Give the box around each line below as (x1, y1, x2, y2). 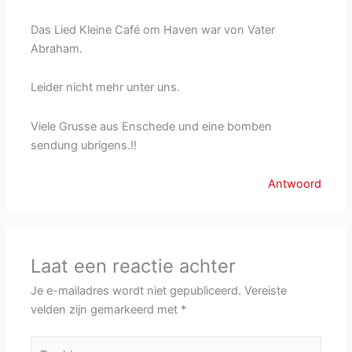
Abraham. (31, 41, 83, 56)
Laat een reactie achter (31, 255, 236, 278)
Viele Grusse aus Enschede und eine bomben (31, 119, 273, 134)
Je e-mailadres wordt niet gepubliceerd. (31, 284, 242, 299)
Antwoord (267, 177, 321, 192)
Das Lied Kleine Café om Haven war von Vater (31, 22, 276, 37)
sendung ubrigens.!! (31, 137, 137, 152)
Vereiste (244, 284, 288, 299)
